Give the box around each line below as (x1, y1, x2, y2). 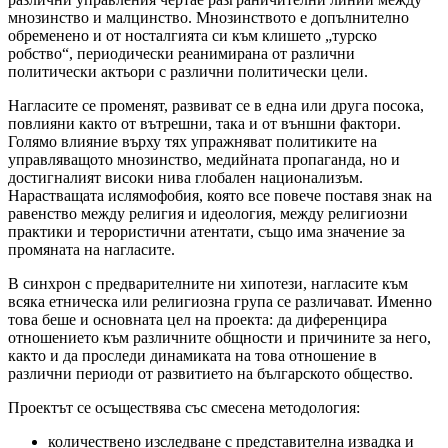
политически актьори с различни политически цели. (8, 63, 368, 81)
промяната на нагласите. (8, 241, 175, 259)
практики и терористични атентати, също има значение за (8, 223, 405, 241)
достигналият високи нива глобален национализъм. (8, 169, 363, 187)
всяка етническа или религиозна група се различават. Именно (8, 293, 432, 311)
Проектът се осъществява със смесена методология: (8, 399, 360, 417)
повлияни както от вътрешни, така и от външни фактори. (8, 115, 401, 133)
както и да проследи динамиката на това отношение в (8, 347, 377, 365)
